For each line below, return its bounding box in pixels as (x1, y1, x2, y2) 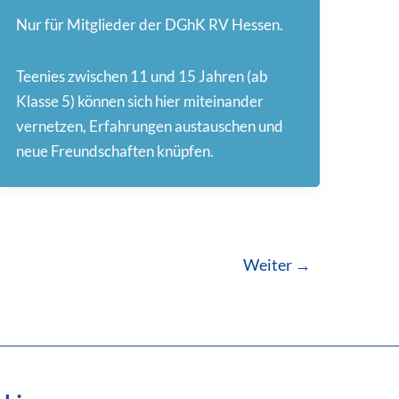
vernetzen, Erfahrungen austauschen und (16, 117, 284, 136)
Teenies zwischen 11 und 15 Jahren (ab (16, 67, 269, 86)
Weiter (242, 254, 295, 274)
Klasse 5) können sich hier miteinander (16, 92, 265, 111)
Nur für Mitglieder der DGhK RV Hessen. (16, 15, 284, 35)
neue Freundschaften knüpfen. (16, 142, 215, 161)
